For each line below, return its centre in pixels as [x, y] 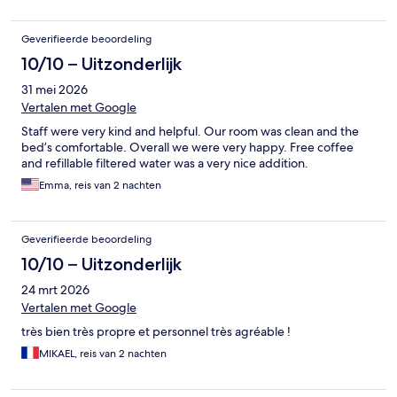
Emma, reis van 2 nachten [100, 186]
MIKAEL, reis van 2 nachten [103, 354]
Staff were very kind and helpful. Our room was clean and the [190, 132]
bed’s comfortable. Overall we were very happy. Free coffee [187, 148]
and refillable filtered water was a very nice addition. [165, 163]
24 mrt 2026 [55, 290]
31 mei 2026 [54, 90]
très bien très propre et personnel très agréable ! [156, 332]
